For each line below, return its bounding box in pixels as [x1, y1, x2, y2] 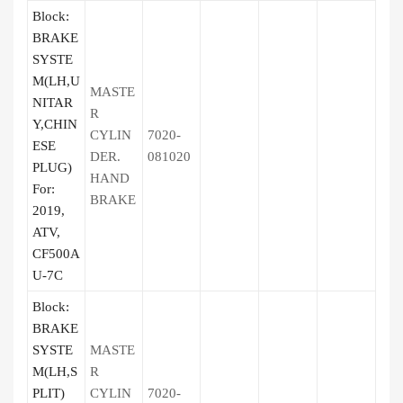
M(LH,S [32, 364, 77, 379]
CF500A [32, 246, 80, 261]
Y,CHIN [32, 117, 77, 131]
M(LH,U [32, 74, 80, 88]
